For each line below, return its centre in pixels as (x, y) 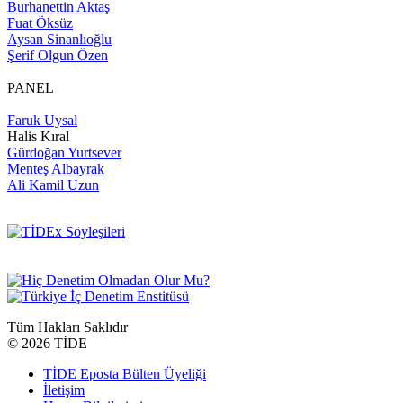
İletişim (64, 390)
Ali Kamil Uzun (53, 184)
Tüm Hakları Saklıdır (67, 327)
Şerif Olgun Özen (58, 55)
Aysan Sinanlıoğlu (59, 39)
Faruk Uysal (42, 120)
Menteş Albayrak (56, 168)
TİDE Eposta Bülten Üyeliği (125, 373)
